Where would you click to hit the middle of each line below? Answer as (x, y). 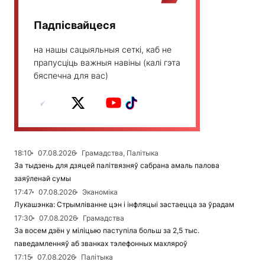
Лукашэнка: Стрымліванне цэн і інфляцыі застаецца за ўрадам (124, 204)
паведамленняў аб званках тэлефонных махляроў (101, 243)
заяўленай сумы (43, 178)
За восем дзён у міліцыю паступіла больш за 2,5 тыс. (107, 230)
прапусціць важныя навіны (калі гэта (107, 62)
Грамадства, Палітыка (120, 153)
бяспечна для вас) (71, 75)
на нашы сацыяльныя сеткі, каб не (103, 49)
